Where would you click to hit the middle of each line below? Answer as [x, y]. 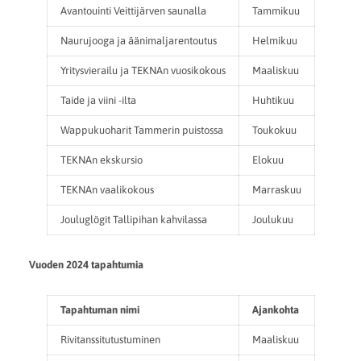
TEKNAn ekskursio [102, 160]
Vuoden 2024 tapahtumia [86, 265]
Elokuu [268, 160]
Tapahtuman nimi [100, 309]
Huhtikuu [273, 101]
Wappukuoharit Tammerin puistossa [141, 131]
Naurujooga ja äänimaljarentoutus [138, 41]
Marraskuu [276, 190]
